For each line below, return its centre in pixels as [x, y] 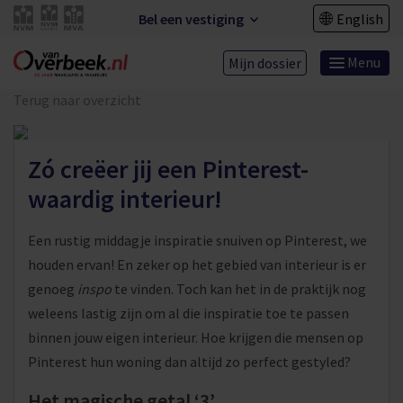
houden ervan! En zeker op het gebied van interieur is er [197, 265]
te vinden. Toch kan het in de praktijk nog [239, 289]
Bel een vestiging [193, 18]
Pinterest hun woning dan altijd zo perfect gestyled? [189, 362]
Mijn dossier [265, 63]
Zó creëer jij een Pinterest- [168, 170]
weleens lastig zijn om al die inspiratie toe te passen [188, 313]
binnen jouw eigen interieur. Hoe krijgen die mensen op [196, 338]
